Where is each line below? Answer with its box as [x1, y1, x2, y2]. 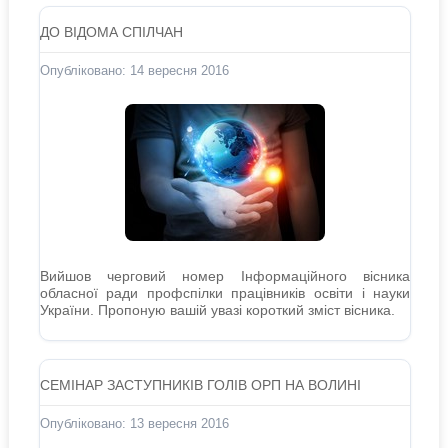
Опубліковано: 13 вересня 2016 [39, 416, 229, 431]
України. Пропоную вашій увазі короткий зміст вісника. [39, 302, 395, 318]
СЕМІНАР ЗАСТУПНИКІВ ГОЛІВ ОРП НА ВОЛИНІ [39, 377, 361, 393]
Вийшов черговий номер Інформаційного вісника [39, 268, 411, 284]
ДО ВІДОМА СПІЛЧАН [39, 24, 183, 40]
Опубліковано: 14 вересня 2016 [39, 63, 229, 78]
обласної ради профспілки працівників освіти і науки [39, 285, 411, 301]
